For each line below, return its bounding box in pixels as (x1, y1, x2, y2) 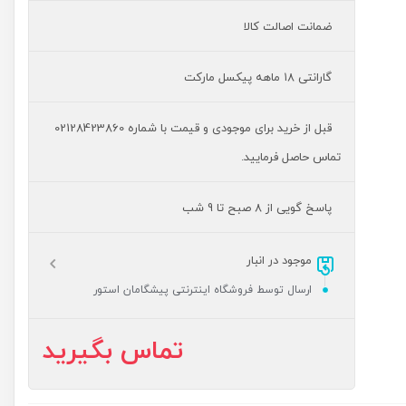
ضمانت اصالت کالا (243, 19, 332, 35)
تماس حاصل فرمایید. (240, 150, 341, 166)
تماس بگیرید (43, 333, 183, 370)
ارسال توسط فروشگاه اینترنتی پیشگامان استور (92, 283, 312, 297)
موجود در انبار (246, 253, 312, 269)
